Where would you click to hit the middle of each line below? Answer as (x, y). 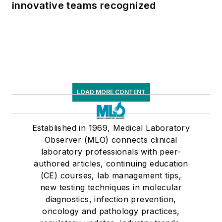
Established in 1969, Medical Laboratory (111, 128)
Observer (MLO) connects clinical (111, 139)
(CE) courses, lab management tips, (111, 175)
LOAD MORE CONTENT (111, 92)
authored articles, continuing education (111, 163)
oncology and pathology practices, (111, 211)
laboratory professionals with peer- (111, 151)
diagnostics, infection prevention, (111, 199)
